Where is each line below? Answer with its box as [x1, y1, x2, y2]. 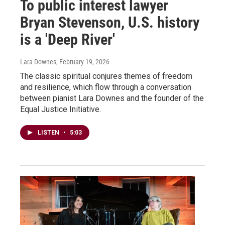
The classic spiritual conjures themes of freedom [20, 71, 192, 81]
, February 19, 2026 [56, 58, 109, 66]
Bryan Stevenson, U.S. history [20, 14, 199, 32]
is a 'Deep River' [20, 31, 115, 49]
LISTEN [38, 129, 61, 137]
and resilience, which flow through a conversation [20, 82, 191, 92]
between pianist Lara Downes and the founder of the [20, 93, 204, 103]
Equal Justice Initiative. [20, 104, 101, 115]
